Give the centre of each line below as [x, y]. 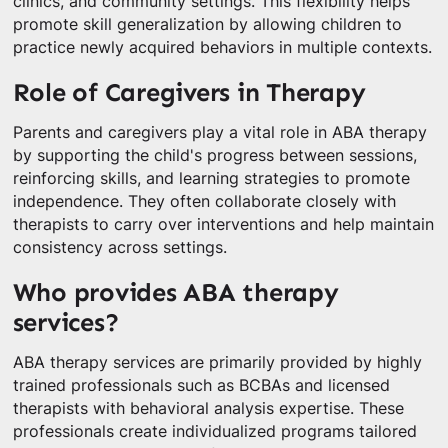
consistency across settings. [119, 247]
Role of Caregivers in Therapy [189, 93]
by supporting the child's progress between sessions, [214, 155]
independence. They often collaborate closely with [204, 201]
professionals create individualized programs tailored [214, 431]
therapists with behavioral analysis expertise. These [208, 408]
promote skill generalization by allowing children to [207, 24]
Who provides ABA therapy [175, 292]
